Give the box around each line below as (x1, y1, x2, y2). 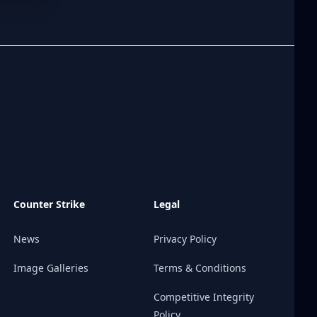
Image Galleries (13, 261, 88, 275)
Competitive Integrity (154, 290, 255, 304)
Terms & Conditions (154, 261, 247, 275)
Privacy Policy (154, 232, 217, 246)
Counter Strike (13, 197, 85, 211)
